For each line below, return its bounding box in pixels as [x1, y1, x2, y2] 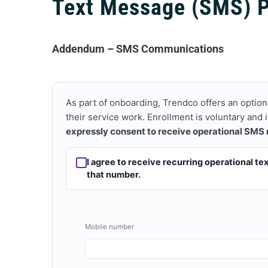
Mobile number [84, 223, 134, 231]
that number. [86, 169, 141, 180]
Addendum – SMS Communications [51, 42, 224, 55]
